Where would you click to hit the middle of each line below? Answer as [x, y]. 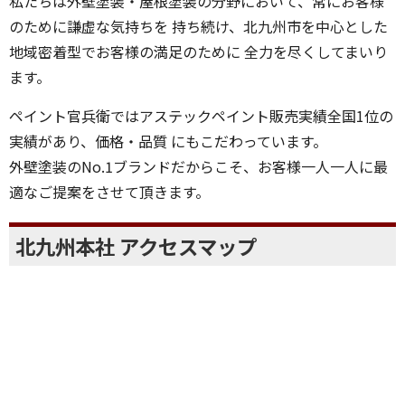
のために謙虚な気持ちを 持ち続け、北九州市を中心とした [198, 74]
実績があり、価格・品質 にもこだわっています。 [168, 188]
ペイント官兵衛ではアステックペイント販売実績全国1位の [201, 163]
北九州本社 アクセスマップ [136, 293]
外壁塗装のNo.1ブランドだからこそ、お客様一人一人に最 [198, 214]
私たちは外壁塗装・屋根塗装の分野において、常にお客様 [197, 48]
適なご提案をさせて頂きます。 [109, 239]
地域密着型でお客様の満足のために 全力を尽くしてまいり [198, 99]
